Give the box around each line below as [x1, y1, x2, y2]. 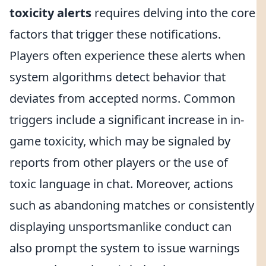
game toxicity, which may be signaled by [9, 133, 230, 149]
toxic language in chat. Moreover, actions [9, 176, 233, 192]
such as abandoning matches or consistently [9, 197, 254, 213]
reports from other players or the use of [9, 154, 228, 170]
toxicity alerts [9, 5, 91, 21]
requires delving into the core [91, 5, 255, 21]
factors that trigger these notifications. [9, 26, 221, 42]
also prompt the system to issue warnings [9, 240, 240, 256]
